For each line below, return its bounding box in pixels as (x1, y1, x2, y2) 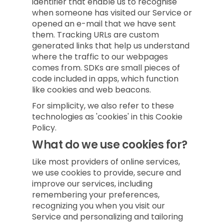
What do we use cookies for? (32, 137, 187, 152)
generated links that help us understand (32, 40, 189, 51)
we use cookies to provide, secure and (32, 167, 181, 178)
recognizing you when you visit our (32, 200, 165, 211)
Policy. (32, 122, 56, 133)
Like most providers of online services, (32, 156, 180, 167)
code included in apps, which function (32, 73, 178, 84)
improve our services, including (32, 178, 152, 189)
